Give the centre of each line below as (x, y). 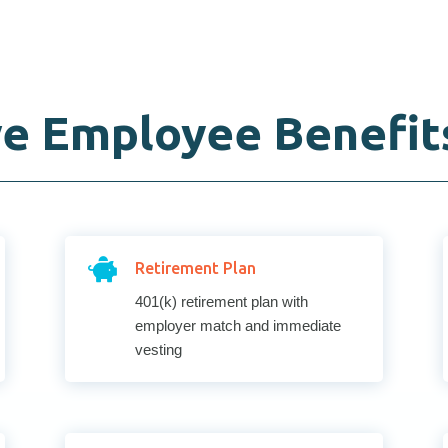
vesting (158, 349)
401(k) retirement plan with (221, 301)
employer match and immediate (237, 325)
